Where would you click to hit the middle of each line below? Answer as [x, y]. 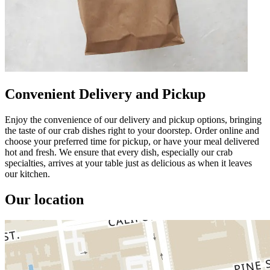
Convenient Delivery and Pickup [105, 94]
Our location [44, 199]
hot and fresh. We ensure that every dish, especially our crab [119, 152]
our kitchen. [27, 174]
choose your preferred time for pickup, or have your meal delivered [132, 141]
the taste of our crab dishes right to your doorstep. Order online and [132, 130]
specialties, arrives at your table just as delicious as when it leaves [128, 163]
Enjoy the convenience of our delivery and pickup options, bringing [133, 119]
